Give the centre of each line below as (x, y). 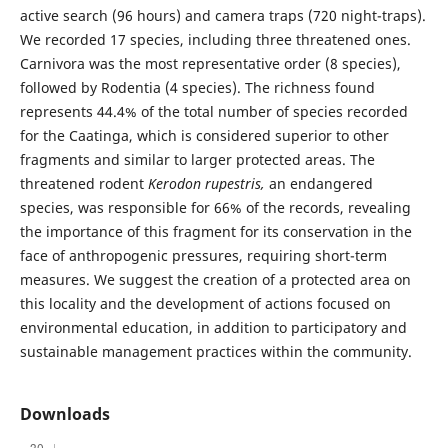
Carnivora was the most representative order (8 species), (210, 64)
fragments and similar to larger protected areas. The (197, 160)
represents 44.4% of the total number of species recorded (213, 112)
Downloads (64, 414)
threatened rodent (83, 184)
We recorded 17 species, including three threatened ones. (215, 40)
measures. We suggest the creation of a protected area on (215, 280)
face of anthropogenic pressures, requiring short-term (203, 256)
